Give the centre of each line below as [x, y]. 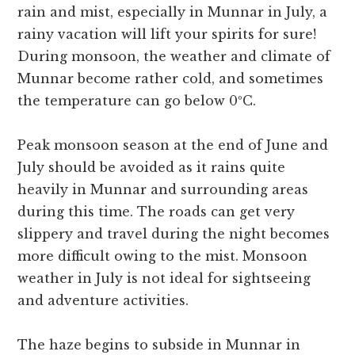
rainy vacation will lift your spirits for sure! [167, 34]
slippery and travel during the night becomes [174, 234]
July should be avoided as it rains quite [152, 168]
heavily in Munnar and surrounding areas [163, 190]
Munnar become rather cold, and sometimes [171, 79]
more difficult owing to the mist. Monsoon [163, 256]
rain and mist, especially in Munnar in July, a [173, 12]
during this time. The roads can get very [157, 212]
